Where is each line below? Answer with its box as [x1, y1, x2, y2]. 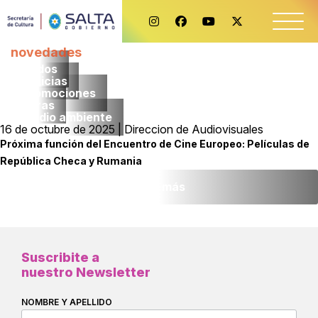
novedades [11, 45, 82, 60]
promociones [22, 86, 96, 100]
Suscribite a [21, 250, 99, 265]
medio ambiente [22, 110, 112, 124]
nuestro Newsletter [21, 265, 150, 280]
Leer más [133, 180, 185, 194]
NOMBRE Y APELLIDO [21, 297, 112, 307]
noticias [22, 74, 67, 88]
